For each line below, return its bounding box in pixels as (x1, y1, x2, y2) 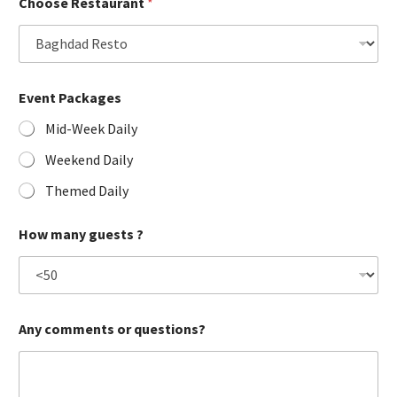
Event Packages (19, 88, 121, 106)
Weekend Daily (45, 150, 133, 168)
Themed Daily (45, 181, 128, 199)
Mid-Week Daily (45, 119, 137, 137)
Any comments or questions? (19, 319, 206, 338)
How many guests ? (19, 224, 144, 243)
